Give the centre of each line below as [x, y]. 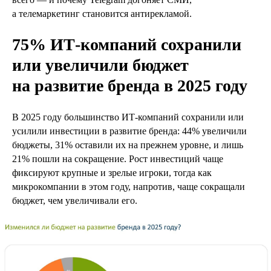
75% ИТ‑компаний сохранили [127, 44]
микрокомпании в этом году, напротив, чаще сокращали [129, 187]
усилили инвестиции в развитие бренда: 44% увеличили [129, 131]
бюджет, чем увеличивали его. [75, 201]
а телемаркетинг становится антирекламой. [102, 14]
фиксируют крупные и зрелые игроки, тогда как [112, 173]
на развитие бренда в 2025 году [130, 86]
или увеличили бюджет [100, 65]
